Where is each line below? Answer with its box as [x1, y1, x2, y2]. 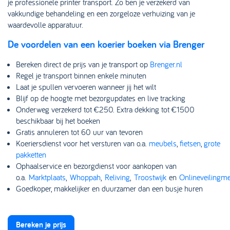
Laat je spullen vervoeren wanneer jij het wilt [16, 82, 156, 92]
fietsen [180, 138, 201, 148]
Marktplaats [29, 172, 66, 182]
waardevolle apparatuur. [8, 20, 83, 30]
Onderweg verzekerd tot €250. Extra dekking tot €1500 [16, 104, 195, 114]
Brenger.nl [150, 59, 182, 69]
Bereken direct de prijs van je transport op [16, 59, 150, 69]
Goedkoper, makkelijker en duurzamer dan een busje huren [16, 183, 203, 194]
